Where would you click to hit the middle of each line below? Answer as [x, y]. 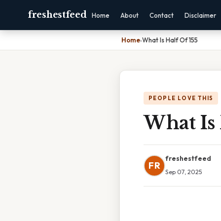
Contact [162, 15]
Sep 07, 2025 [184, 172]
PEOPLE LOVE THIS [181, 98]
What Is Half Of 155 [170, 40]
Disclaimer [201, 15]
